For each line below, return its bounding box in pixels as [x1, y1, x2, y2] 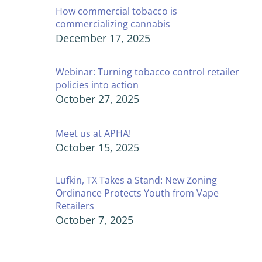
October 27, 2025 [56, 92, 139, 106]
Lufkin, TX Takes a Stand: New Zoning [56, 174, 217, 187]
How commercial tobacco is [56, 4, 177, 18]
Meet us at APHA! [56, 127, 131, 140]
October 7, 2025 [56, 213, 133, 227]
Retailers [56, 199, 94, 213]
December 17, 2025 [56, 30, 150, 45]
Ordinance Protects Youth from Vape [56, 187, 219, 200]
